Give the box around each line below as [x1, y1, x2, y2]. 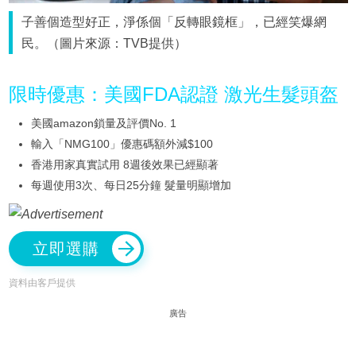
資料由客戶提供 [8, 277, 75, 288]
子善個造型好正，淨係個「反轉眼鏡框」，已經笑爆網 [21, 15, 327, 29]
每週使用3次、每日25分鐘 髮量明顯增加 [30, 179, 231, 192]
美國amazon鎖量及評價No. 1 [30, 117, 176, 130]
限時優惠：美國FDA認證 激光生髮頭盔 [8, 83, 339, 106]
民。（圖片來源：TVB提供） [21, 37, 188, 51]
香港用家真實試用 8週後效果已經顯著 [30, 158, 219, 172]
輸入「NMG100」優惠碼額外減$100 [30, 137, 213, 151]
